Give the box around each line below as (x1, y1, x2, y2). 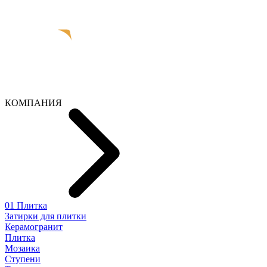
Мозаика (5, 243, 40, 253)
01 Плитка (5, 200, 47, 210)
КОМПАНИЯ (5, 97, 62, 108)
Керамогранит (5, 221, 63, 232)
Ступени (5, 253, 41, 264)
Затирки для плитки (5, 210, 86, 221)
